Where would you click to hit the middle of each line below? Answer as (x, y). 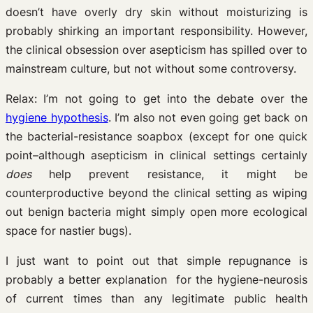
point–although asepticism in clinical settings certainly (156, 155)
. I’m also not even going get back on (208, 117)
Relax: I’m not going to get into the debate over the (156, 99)
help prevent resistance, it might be (178, 174)
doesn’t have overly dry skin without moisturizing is (156, 12)
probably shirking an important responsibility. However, (156, 31)
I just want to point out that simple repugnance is (156, 261)
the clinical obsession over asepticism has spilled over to (156, 50)
